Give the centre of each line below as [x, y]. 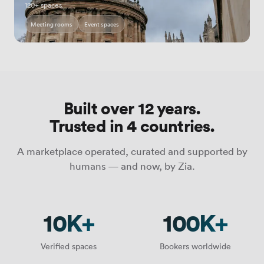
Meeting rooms [52, 24]
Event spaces [102, 24]
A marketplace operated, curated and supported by [132, 151]
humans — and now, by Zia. [132, 165]
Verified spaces [69, 246]
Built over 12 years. [132, 107]
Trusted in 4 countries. [132, 125]
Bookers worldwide [195, 246]
